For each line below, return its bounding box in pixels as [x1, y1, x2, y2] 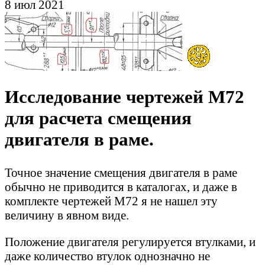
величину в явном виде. [5, 208, 129, 222]
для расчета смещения [5, 108, 192, 129]
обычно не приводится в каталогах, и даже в [5, 180, 237, 194]
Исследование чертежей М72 [5, 86, 244, 108]
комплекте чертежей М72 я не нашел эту [5, 194, 218, 208]
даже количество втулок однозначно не [5, 248, 210, 263]
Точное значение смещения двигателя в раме [5, 166, 237, 180]
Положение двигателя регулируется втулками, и [5, 234, 256, 248]
